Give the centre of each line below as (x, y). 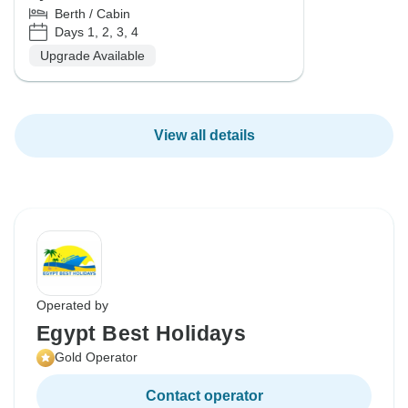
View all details (204, 136)
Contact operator (204, 396)
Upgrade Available (92, 55)
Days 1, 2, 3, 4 (97, 31)
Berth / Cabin (92, 14)
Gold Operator (96, 357)
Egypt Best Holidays (142, 334)
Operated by (72, 306)
